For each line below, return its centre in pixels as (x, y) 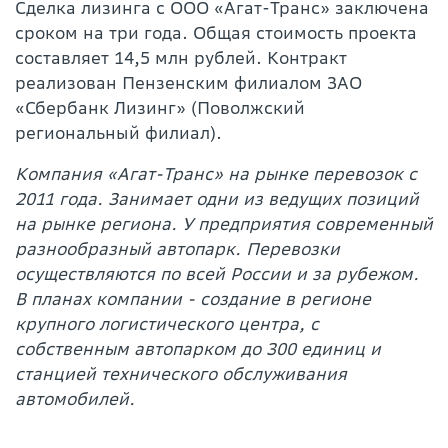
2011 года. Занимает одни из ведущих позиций (217, 199)
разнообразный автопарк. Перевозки (177, 249)
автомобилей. (75, 399)
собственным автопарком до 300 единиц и (198, 349)
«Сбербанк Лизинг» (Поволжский (160, 108)
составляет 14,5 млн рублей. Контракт (181, 58)
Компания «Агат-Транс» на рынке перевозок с (216, 174)
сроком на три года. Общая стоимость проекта (216, 33)
